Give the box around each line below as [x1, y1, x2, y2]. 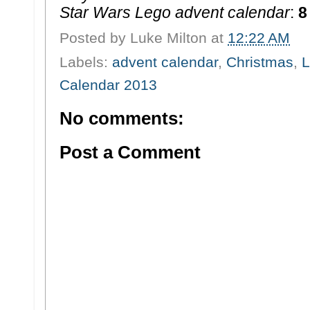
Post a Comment [60, 142, 201, 162]
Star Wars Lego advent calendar [60, 3, 290, 21]
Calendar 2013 [60, 76, 157, 93]
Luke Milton [130, 29, 207, 46]
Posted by [60, 29, 130, 46]
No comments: [60, 108, 184, 128]
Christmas [226, 53, 293, 70]
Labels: [60, 53, 112, 70]
